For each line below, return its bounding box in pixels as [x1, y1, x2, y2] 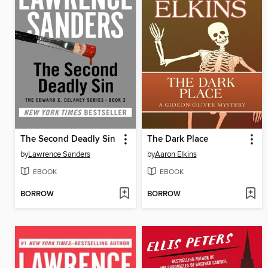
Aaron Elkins [154, 149, 197, 159]
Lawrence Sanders [28, 149, 90, 159]
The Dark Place [147, 133, 208, 145]
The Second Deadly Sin [20, 133, 115, 145]
